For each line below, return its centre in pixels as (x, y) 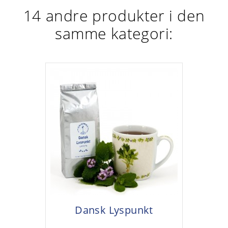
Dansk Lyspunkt (114, 210)
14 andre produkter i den (114, 15)
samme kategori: (114, 33)
